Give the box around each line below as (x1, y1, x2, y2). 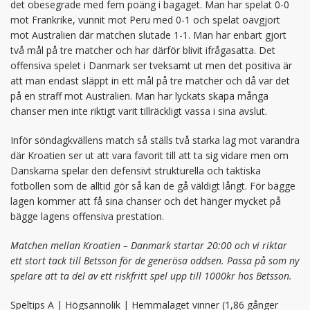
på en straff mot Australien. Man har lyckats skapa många (10, 89, 268, 103)
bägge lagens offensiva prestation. (10, 210, 164, 224)
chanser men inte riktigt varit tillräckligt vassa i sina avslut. (10, 104, 267, 118)
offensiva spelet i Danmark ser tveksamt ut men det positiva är (10, 59, 292, 73)
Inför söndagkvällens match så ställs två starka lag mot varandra (10, 134, 300, 147)
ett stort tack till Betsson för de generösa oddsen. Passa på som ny (10, 254, 299, 268)
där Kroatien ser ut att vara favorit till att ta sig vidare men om (10, 149, 289, 163)
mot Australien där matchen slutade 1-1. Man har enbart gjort (10, 28, 286, 42)
